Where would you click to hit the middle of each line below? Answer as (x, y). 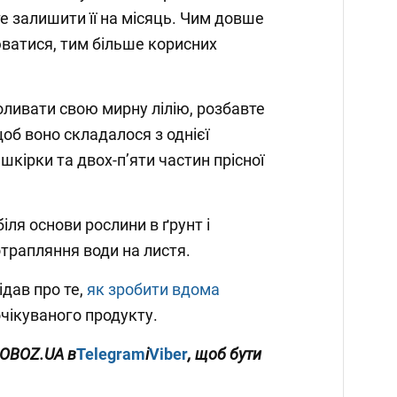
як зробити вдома (153, 290)
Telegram (111, 354)
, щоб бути (225, 354)
